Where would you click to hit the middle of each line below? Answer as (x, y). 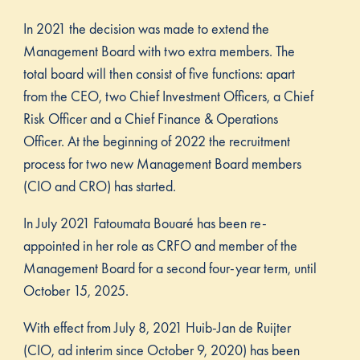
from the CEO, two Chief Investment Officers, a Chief (168, 96)
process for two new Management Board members (162, 163)
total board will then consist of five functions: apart (159, 73)
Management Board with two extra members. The (159, 51)
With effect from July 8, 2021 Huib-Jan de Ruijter (157, 327)
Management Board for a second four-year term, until (170, 268)
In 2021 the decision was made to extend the (146, 28)
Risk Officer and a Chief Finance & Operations (150, 118)
